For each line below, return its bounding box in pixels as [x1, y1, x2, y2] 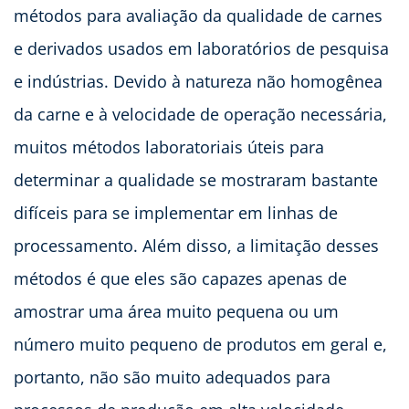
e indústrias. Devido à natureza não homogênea [14, 70, 383, 93]
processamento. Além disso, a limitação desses [14, 235, 379, 257]
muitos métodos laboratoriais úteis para [14, 136, 324, 159]
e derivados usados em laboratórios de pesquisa [14, 37, 389, 60]
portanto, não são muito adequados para [14, 366, 330, 389]
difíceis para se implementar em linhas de [14, 202, 338, 225]
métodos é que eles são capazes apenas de [14, 267, 347, 290]
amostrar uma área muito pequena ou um [14, 300, 339, 323]
